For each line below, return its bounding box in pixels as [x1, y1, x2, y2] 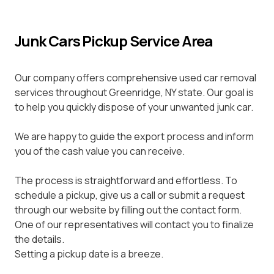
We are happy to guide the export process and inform [15, 129, 254, 143]
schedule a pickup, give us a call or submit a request [15, 188, 245, 202]
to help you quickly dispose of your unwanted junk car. [15, 100, 253, 114]
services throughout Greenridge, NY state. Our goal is [15, 85, 254, 99]
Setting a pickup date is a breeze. [15, 246, 163, 261]
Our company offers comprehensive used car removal [15, 70, 256, 84]
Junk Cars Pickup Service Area [15, 30, 213, 51]
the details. [15, 232, 64, 246]
